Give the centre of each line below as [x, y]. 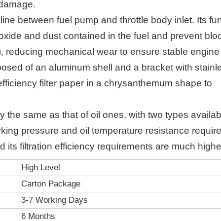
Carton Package [51, 184]
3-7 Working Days [55, 200]
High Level [41, 167]
